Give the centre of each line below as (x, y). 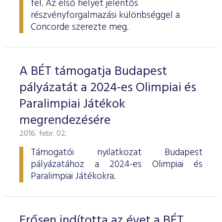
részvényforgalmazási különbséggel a (105, 15)
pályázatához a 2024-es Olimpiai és (117, 165)
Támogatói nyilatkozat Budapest (117, 153)
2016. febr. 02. (43, 134)
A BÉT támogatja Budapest (93, 72)
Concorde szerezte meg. (80, 27)
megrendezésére (65, 121)
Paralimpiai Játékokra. (73, 176)
